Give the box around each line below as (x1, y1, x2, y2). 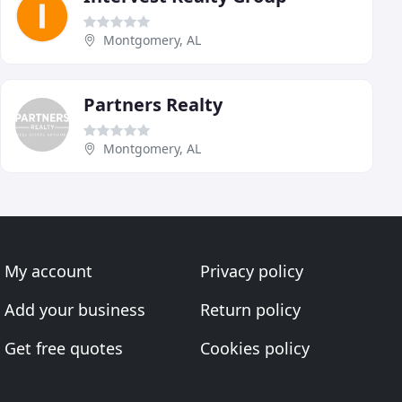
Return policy (199, 299, 301, 320)
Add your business (4, 299, 146, 320)
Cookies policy (199, 337, 310, 359)
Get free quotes (4, 337, 124, 359)
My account (4, 260, 93, 282)
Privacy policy (199, 260, 303, 282)
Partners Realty (83, 92, 223, 117)
